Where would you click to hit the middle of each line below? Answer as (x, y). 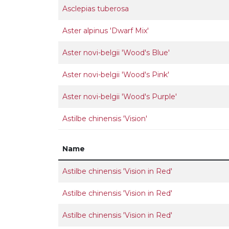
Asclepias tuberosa (96, 9)
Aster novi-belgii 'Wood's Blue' (116, 53)
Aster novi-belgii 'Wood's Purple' (120, 97)
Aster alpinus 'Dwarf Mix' (106, 31)
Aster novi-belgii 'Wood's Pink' (116, 75)
